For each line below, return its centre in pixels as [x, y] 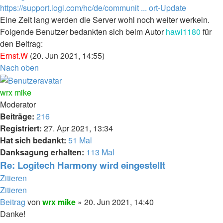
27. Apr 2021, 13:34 [77, 128]
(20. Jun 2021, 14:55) [66, 55]
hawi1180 [183, 31]
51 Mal [80, 140]
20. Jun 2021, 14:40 [119, 202]
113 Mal [100, 152]
